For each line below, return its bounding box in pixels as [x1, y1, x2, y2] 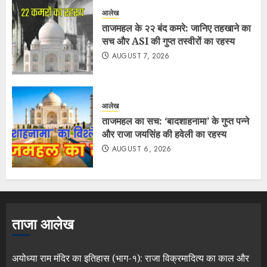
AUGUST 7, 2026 [111, 51, 170, 62]
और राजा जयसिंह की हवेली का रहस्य [102, 128, 226, 141]
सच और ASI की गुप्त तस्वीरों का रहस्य [102, 35, 235, 48]
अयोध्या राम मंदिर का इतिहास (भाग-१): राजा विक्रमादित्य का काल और [12, 251, 249, 265]
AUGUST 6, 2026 [111, 144, 172, 155]
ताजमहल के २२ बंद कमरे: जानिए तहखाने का [102, 21, 251, 35]
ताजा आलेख [12, 213, 74, 235]
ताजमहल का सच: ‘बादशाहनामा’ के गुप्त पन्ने [102, 114, 249, 128]
